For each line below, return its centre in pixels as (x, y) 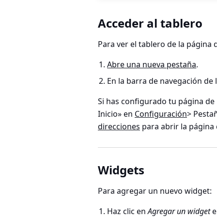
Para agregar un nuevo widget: (155, 191)
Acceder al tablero (150, 23)
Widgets (121, 170)
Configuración (161, 114)
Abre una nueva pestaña (152, 65)
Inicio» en (116, 114)
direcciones (119, 127)
